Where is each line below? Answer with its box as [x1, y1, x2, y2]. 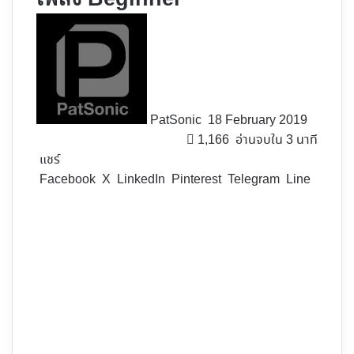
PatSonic [150, 111, 201, 130]
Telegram [228, 171, 280, 190]
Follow [207, 13, 245, 32]
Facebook [40, 171, 96, 190]
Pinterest [171, 171, 221, 190]
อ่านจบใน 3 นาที [232, 131, 318, 150]
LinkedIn [117, 171, 165, 190]
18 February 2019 [208, 111, 307, 130]
